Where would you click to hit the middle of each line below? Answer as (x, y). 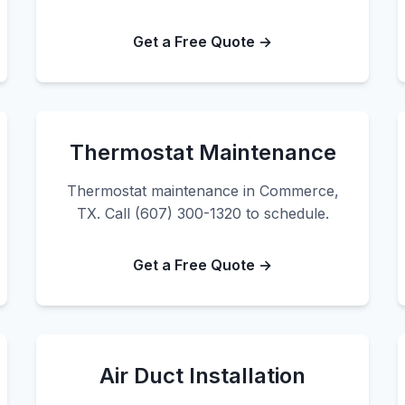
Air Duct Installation (202, 376)
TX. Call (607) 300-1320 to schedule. (202, 213)
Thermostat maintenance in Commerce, (202, 191)
